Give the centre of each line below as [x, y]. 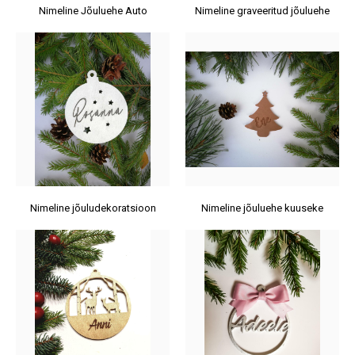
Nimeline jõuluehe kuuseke [262, 208]
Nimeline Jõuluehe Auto [93, 11]
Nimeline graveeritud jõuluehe [262, 11]
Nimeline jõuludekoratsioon [93, 208]
